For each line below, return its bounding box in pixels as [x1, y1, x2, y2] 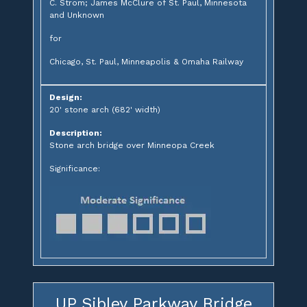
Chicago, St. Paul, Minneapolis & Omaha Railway [49, 57, 243, 67]
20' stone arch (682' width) [49, 105, 160, 115]
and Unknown [49, 10, 104, 21]
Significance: [49, 164, 100, 174]
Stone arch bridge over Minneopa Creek [49, 140, 214, 151]
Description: [49, 128, 102, 138]
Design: [49, 93, 82, 103]
